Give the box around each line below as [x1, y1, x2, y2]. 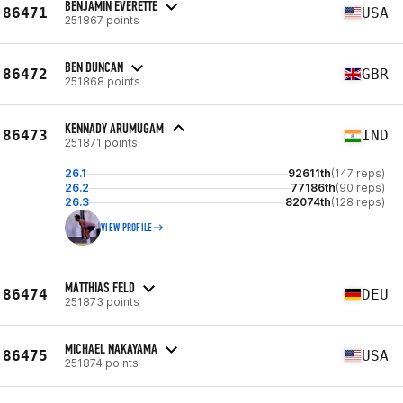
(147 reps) [331, 166, 385, 180]
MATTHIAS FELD [65, 278, 135, 296]
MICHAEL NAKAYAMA [65, 339, 157, 357]
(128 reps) [331, 195, 385, 209]
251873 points [65, 294, 139, 309]
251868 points [65, 74, 140, 88]
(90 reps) [336, 181, 385, 194]
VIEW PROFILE [101, 221, 153, 234]
